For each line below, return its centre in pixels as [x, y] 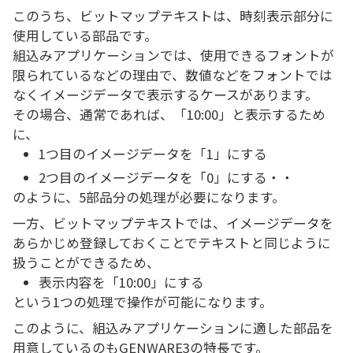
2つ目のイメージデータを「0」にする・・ [167, 177]
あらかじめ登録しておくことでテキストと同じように [172, 242]
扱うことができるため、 [86, 262]
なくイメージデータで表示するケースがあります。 [165, 94]
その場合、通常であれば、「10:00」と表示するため [169, 114]
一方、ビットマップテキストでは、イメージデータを [173, 223]
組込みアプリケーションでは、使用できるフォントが [173, 55]
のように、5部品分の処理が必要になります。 [149, 197]
